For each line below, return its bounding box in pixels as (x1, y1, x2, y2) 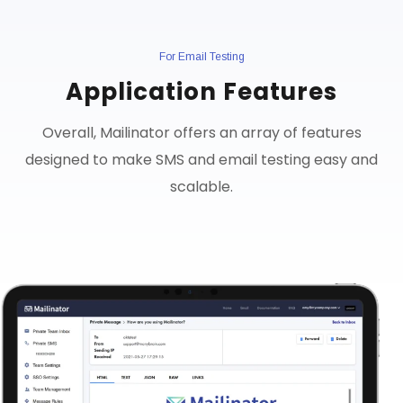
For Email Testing (158, 50, 245, 64)
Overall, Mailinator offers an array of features (41, 122, 362, 144)
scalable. (170, 176, 233, 198)
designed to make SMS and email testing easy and (25, 149, 378, 171)
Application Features (66, 76, 337, 109)
